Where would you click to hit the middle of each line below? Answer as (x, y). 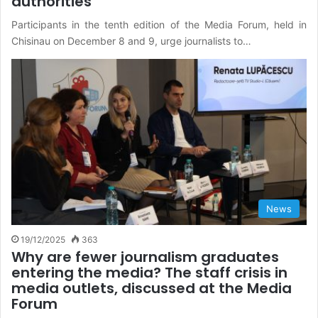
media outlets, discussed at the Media (152, 289)
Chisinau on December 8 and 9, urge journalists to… (131, 40)
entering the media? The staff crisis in (149, 273)
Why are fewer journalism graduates (145, 257)
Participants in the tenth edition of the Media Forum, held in (159, 24)
